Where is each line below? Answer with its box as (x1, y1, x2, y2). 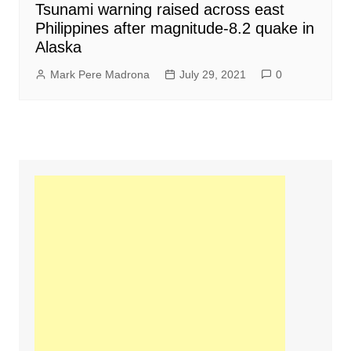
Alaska (34, 38, 81, 56)
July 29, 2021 (179, 67, 246, 81)
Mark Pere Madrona (49, 67, 150, 81)
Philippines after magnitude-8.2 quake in (34, 19, 314, 37)
